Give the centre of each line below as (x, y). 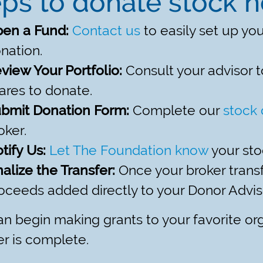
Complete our (176, 111)
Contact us (107, 31)
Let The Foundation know (129, 151)
